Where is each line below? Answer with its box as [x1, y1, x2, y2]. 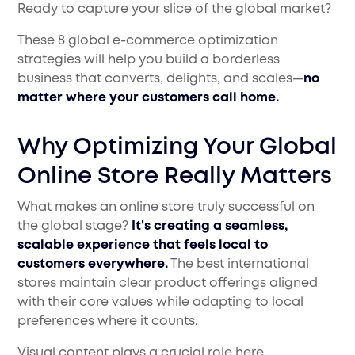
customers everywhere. [17, 258, 169, 271]
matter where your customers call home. [17, 92, 280, 105]
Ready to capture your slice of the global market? [17, 3, 335, 16]
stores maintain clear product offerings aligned [17, 277, 319, 290]
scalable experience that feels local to [17, 239, 269, 252]
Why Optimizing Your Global [17, 137, 338, 158]
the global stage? [17, 220, 132, 233]
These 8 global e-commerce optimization [17, 35, 279, 48]
